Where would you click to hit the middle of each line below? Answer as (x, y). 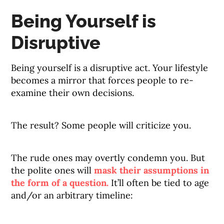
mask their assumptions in (152, 170)
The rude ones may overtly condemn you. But (108, 158)
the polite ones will (53, 170)
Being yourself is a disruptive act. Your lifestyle (110, 68)
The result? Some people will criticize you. (101, 125)
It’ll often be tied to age (159, 183)
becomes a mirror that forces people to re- (102, 80)
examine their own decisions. (73, 93)
